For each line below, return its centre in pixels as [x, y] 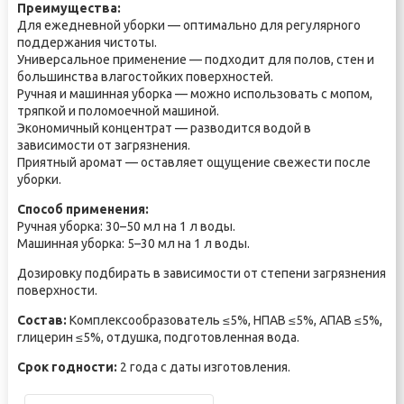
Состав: [41, 320]
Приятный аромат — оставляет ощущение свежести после [193, 162]
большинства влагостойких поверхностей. [145, 77]
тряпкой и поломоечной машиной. [118, 111]
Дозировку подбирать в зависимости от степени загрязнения [201, 273]
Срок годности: [67, 367]
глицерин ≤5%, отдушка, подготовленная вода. [158, 337]
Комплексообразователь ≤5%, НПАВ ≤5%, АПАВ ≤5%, [224, 320]
